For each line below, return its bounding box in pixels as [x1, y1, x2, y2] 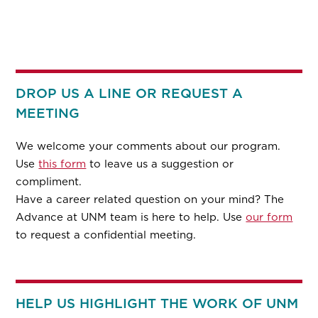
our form [246, 210, 293, 224]
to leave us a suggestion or [86, 157, 234, 170]
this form [38, 157, 87, 170]
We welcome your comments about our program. [16, 139, 281, 153]
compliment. [16, 175, 82, 188]
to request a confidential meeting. [16, 228, 197, 241]
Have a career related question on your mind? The [16, 192, 285, 206]
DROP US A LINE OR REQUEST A [16, 84, 243, 102]
